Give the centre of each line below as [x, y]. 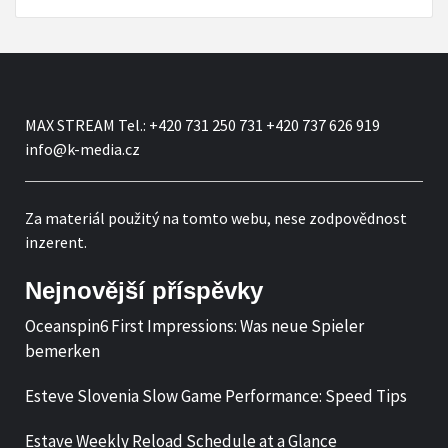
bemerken [62, 350]
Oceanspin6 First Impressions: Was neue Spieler [194, 325]
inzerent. [56, 241]
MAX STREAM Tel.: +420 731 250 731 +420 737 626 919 [202, 124]
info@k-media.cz [82, 148]
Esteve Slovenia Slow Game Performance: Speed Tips [216, 395]
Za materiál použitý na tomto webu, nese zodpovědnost [216, 217]
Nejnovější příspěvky [144, 290]
